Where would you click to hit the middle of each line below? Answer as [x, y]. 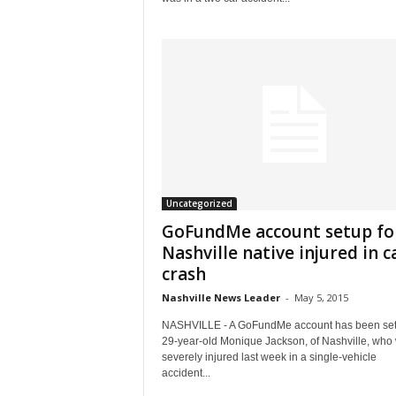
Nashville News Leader [221, 298]
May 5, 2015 [321, 298]
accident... [186, 373]
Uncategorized [199, 204]
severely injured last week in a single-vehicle [269, 358]
